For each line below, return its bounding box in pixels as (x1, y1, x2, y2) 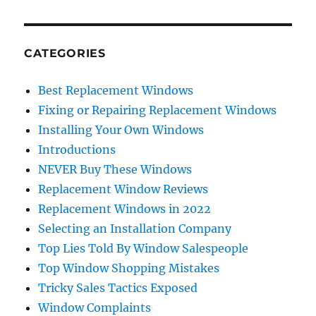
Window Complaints (38, 300, 152, 315)
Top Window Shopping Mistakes (38, 260, 220, 275)
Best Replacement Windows (38, 83, 194, 97)
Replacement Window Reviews (38, 181, 209, 196)
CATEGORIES (24, 46, 106, 60)
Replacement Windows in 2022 (38, 201, 212, 216)
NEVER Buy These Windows (38, 162, 193, 176)
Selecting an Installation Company (38, 221, 232, 236)
